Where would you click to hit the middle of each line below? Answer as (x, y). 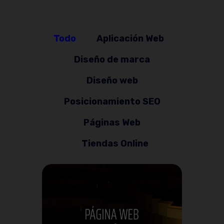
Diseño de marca (112, 59)
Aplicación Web (130, 38)
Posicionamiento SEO (112, 101)
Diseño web (112, 80)
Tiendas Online (115, 143)
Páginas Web (112, 122)
